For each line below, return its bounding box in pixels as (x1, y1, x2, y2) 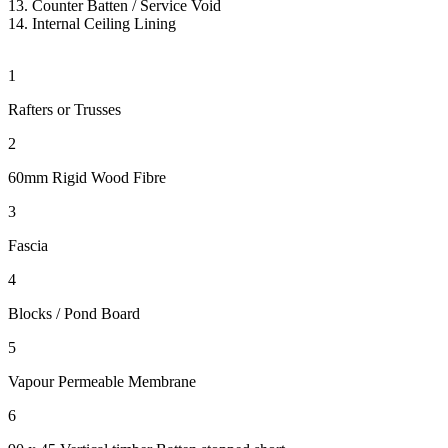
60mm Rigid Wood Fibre (8, 169, 166, 187)
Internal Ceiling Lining (32, 15, 176, 33)
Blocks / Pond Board (8, 305, 140, 323)
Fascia (8, 237, 48, 255)
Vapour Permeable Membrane (8, 373, 196, 391)
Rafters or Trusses (8, 101, 121, 119)
